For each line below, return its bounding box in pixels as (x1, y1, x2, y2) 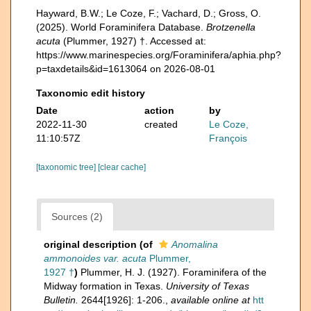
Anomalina (171, 238, 218, 250)
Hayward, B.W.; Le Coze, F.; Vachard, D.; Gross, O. (36, 7, 261, 19)
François (209, 132, 248, 144)
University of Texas (166, 280, 249, 292)
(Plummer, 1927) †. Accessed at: (60, 35, 206, 47)
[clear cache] (98, 162, 146, 172)
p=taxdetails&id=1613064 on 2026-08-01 (36, 62, 215, 74)
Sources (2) (51, 210, 103, 222)
